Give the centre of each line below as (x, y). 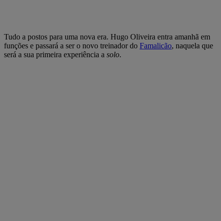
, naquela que (192, 45)
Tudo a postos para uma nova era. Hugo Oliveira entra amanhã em (107, 37)
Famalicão (156, 45)
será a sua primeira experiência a (55, 54)
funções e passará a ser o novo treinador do (72, 45)
